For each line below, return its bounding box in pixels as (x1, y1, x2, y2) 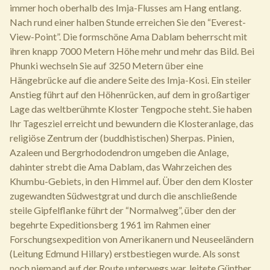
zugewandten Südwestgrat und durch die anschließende (10, 190, 237, 201)
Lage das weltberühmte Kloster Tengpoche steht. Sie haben (10, 103, 252, 115)
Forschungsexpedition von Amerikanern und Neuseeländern (10, 233, 254, 245)
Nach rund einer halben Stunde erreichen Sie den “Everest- (10, 16, 246, 28)
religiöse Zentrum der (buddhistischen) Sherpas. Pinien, (10, 132, 234, 143)
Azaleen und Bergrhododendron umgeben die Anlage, (10, 146, 228, 158)
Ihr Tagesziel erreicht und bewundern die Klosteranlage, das (10, 118, 254, 129)
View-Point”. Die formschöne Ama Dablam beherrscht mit (10, 31, 247, 42)
